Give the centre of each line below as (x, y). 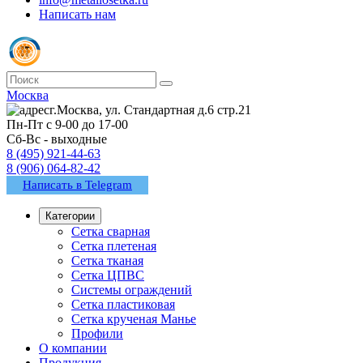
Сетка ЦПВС (108, 275)
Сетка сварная (111, 231)
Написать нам (77, 14)
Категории (70, 216)
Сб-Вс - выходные (57, 139)
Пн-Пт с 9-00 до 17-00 (67, 124)
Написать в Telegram (77, 185)
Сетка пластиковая (123, 304)
